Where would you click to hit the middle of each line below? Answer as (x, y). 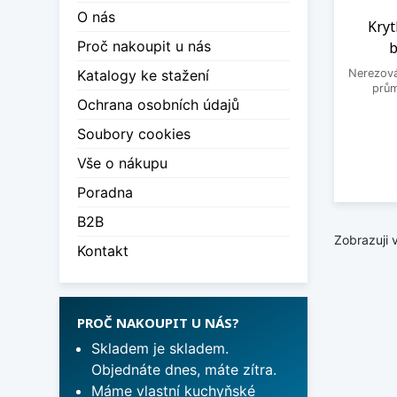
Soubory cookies (134, 134)
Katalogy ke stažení (143, 76)
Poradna (105, 193)
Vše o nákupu (122, 163)
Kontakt (103, 251)
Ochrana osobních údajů (158, 105)
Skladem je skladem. (160, 349)
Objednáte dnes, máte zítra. (184, 370)
